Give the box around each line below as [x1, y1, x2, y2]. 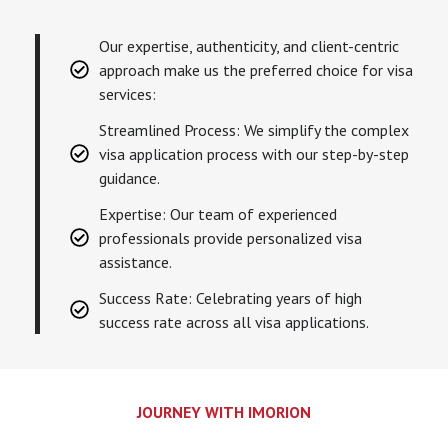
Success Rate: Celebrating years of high [98, 287, 362, 308]
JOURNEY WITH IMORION [137, 401, 311, 422]
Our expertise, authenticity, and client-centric [98, 35, 399, 56]
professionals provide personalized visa [98, 227, 362, 248]
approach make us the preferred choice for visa [98, 59, 413, 80]
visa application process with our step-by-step [98, 143, 409, 164]
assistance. [98, 251, 172, 272]
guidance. [98, 167, 160, 188]
